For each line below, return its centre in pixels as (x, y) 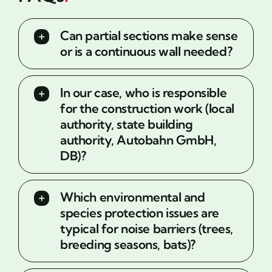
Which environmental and (132, 197)
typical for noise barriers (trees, (146, 228)
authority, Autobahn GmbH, (138, 140)
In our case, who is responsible (143, 92)
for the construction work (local (147, 108)
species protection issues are (140, 212)
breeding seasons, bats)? (128, 244)
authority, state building (126, 124)
